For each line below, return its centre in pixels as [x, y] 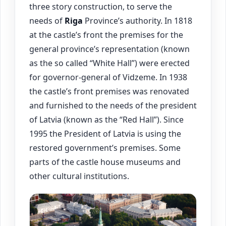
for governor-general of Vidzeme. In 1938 [108, 77]
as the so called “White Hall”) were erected [109, 63]
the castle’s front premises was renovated [109, 91]
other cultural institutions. [79, 176]
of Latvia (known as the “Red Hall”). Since [106, 119]
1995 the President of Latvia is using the [105, 133]
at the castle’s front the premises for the [106, 35]
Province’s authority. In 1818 [137, 20]
